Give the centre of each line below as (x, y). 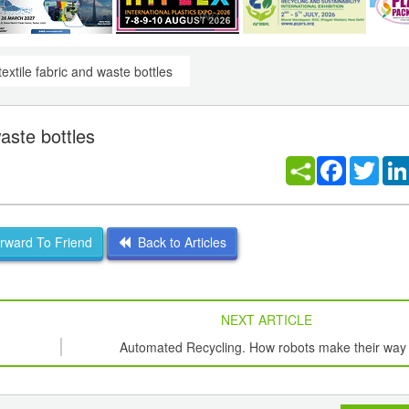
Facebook (375, 163)
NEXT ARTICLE (266, 320)
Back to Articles (178, 242)
